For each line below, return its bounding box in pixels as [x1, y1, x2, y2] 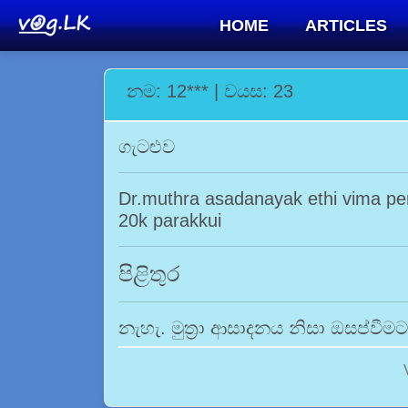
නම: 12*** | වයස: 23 [127, 81, 293, 101]
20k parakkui [118, 210, 221, 230]
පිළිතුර [118, 261, 180, 286]
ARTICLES [304, 16, 387, 35]
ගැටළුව [118, 137, 175, 157]
